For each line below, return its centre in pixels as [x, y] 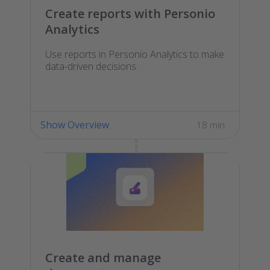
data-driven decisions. [92, 66]
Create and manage [103, 258]
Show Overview [75, 124]
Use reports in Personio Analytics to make [135, 54]
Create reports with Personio [130, 13]
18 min [211, 124]
